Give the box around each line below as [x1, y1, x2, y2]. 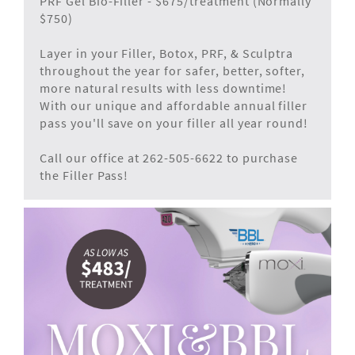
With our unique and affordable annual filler [40, 97, 308, 113]
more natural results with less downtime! [40, 79, 288, 96]
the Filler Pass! [40, 166, 129, 183]
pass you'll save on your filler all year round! [40, 114, 309, 131]
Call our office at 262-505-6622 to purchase [40, 149, 299, 166]
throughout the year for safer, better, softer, [40, 62, 306, 78]
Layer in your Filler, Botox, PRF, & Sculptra [40, 44, 294, 61]
